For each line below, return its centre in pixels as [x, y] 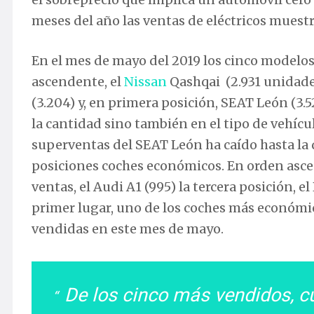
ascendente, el [78, 81]
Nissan [145, 81]
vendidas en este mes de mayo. [128, 228]
